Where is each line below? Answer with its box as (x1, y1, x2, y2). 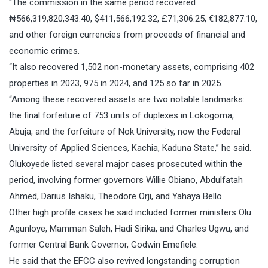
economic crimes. (9, 45, 80, 57)
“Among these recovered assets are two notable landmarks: (9, 94, 245, 105)
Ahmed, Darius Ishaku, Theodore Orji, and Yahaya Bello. (9, 191, 224, 202)
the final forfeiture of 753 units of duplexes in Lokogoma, (9, 110, 234, 121)
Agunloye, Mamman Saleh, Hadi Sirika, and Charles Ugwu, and (9, 223, 249, 234)
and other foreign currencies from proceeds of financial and (9, 29, 245, 41)
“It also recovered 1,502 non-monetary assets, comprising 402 (9, 62, 254, 73)
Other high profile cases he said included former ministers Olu (9, 207, 251, 218)
